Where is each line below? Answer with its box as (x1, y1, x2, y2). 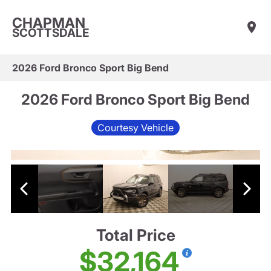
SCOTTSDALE (12, 25, 90, 40)
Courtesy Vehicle (97, 121, 174, 134)
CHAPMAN (12, 14, 85, 31)
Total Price (96, 226, 175, 245)
